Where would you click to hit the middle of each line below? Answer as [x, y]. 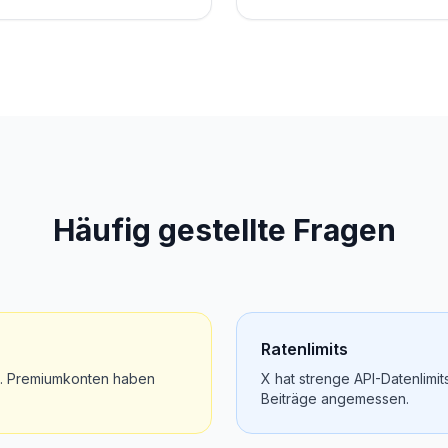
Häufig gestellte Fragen [224, 230]
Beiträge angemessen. [335, 398]
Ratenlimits [304, 349]
